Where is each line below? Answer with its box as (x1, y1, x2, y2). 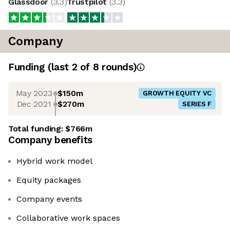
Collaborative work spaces (16, 213, 120, 223)
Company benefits (8, 134, 92, 146)
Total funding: (8, 124, 66, 134)
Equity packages (16, 175, 81, 185)
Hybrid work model (16, 156, 92, 166)
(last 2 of (47, 61, 93, 73)
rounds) (99, 61, 137, 73)
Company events (16, 194, 82, 204)
